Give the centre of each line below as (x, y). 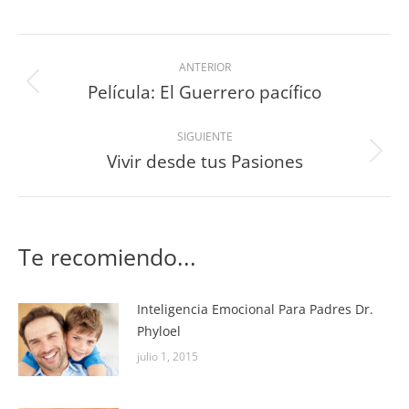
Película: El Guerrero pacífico (204, 93)
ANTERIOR (204, 68)
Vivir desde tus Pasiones (204, 162)
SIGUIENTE (204, 137)
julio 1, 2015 (168, 357)
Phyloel (159, 331)
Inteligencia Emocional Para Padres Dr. (255, 309)
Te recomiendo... (107, 257)
